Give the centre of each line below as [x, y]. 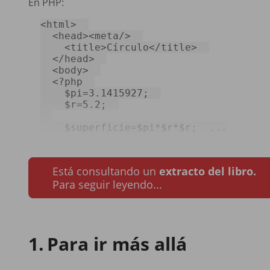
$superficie [98, 128]
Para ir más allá [117, 244]
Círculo [128, 48]
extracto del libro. [208, 171]
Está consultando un [106, 171]
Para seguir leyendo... [107, 185]
